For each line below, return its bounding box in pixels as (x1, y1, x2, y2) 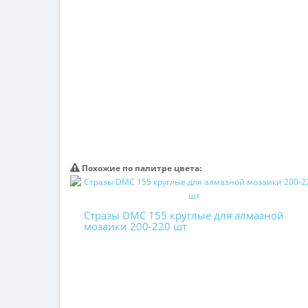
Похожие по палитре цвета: (80, 162, 201, 174)
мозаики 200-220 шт (84, 219, 187, 233)
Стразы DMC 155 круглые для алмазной (84, 208, 284, 222)
